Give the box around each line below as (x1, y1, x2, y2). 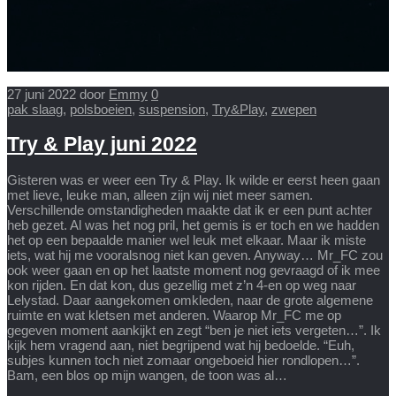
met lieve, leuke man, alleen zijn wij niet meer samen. (7, 187, 313, 203)
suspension (139, 101, 205, 117)
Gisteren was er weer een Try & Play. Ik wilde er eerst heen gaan (7, 172, 380, 188)
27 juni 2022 (7, 86, 76, 102)
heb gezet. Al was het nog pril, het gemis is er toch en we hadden (7, 217, 379, 233)
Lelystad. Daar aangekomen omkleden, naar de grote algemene (7, 293, 373, 308)
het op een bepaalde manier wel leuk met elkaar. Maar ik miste (7, 232, 366, 248)
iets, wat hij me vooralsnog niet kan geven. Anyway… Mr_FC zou (7, 247, 383, 263)
